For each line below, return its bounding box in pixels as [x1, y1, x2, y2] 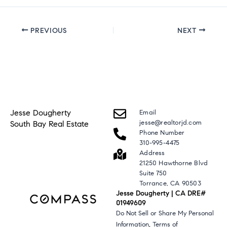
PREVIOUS [28, 26, 67, 35]
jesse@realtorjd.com [139, 119, 202, 127]
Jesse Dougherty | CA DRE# [116, 189, 206, 198]
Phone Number [139, 129, 185, 137]
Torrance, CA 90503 [139, 179, 201, 188]
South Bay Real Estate [10, 119, 89, 129]
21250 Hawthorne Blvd [139, 159, 208, 168]
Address [139, 149, 165, 158]
